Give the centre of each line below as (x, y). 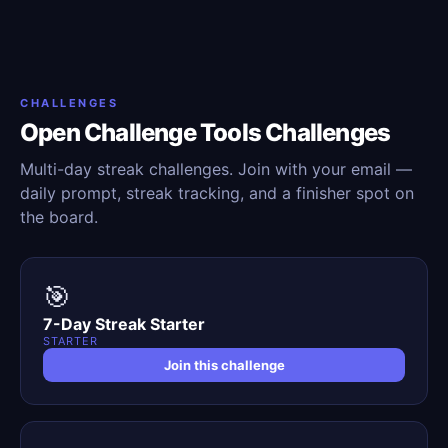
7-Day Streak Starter (124, 324)
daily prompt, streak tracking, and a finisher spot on (217, 193)
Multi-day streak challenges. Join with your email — (216, 169)
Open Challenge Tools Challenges (205, 132)
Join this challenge (224, 365)
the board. (59, 217)
